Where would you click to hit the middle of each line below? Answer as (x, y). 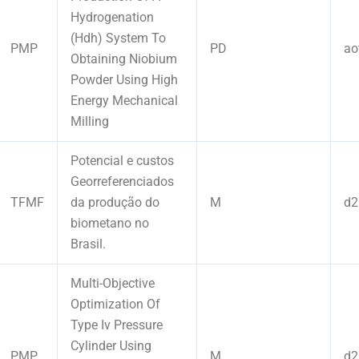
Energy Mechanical (124, 100)
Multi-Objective (113, 283)
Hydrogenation (112, 17)
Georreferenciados (122, 181)
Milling (90, 121)
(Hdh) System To (118, 38)
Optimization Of (115, 304)
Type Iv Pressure (117, 325)
